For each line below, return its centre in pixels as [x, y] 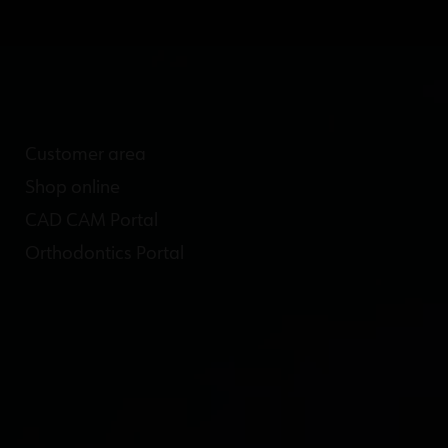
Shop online [72, 188]
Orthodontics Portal [104, 254]
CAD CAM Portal [91, 221]
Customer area [85, 155]
